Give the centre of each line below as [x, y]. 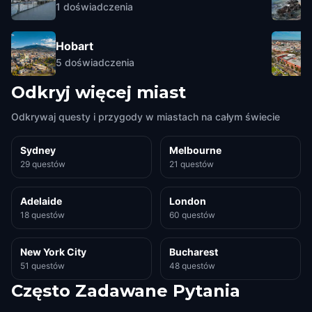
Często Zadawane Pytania [126, 291]
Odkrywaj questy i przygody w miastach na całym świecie [146, 117]
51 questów [42, 266]
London [188, 201]
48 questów [192, 266]
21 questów [192, 164]
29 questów [43, 164]
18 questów [42, 215]
